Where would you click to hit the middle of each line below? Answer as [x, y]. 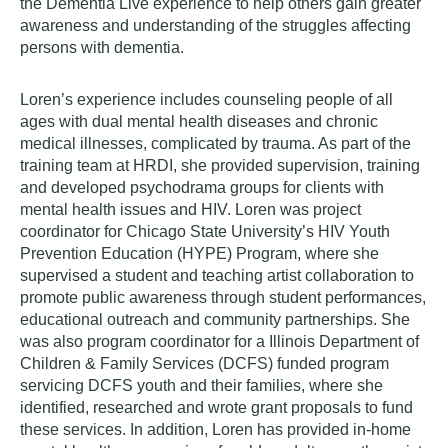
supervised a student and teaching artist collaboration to [217, 276]
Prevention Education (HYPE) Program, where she [199, 254]
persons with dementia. [102, 48]
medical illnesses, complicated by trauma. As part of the [215, 144]
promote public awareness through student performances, [223, 298]
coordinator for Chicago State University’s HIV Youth [205, 232]
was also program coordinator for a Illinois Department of [219, 342]
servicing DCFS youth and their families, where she [201, 386]
